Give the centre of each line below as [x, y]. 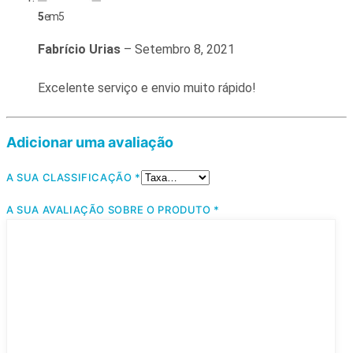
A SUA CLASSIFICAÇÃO [71, 177]
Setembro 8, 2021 [185, 49]
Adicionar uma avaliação [90, 142]
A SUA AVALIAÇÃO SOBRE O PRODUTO [110, 210]
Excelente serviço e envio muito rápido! [147, 88]
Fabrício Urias [79, 49]
